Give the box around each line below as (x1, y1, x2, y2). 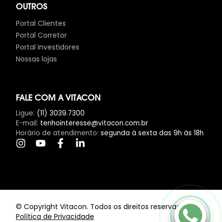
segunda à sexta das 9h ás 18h (101, 128, 204, 138)
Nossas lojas (16, 54, 57, 64)
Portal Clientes (16, 18, 66, 28)
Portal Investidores (16, 42, 79, 52)
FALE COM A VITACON (16, 95, 101, 103)
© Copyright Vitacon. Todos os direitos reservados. (16, 202, 190, 212)
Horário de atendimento (16, 128, 97, 138)
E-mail (16, 118, 37, 128)
